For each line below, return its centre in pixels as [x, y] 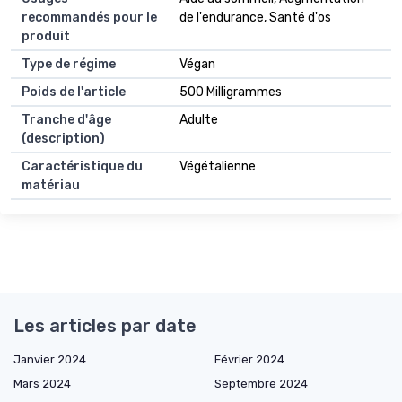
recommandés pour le [89, 17]
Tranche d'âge [66, 119]
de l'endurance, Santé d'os [255, 17]
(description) [63, 138]
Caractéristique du [82, 166]
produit [46, 36]
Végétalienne [218, 166]
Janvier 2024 [50, 359]
